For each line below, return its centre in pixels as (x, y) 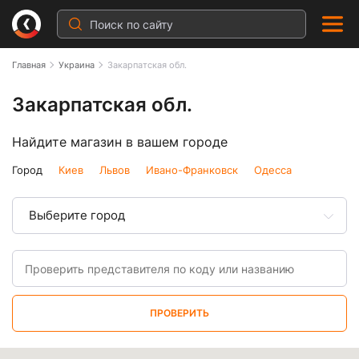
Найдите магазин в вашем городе (120, 142)
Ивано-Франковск (192, 170)
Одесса (273, 170)
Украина (77, 65)
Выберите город (77, 215)
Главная (29, 65)
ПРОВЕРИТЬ (179, 313)
